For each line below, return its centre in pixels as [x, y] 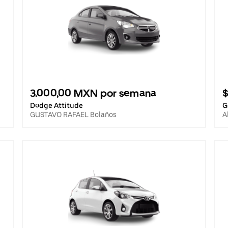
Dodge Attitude [56, 105]
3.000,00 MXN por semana [93, 93]
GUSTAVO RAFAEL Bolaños [73, 115]
